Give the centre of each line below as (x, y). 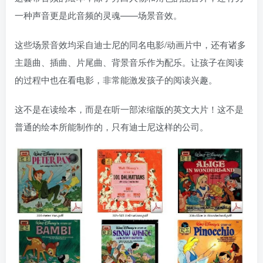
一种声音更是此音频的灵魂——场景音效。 (98, 15)
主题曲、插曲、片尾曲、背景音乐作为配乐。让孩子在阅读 (129, 62)
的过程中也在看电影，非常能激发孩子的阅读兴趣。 (116, 80)
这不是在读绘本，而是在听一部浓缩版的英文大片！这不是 (129, 109)
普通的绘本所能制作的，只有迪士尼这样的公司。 (112, 127)
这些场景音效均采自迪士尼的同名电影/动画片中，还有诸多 (130, 44)
